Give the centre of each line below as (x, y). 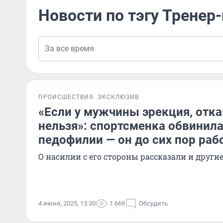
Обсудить (153, 203)
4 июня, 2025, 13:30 (67, 203)
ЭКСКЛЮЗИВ (118, 97)
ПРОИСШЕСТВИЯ (66, 97)
